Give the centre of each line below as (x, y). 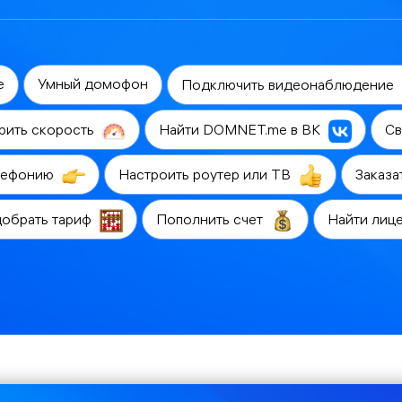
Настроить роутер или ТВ (206, 177)
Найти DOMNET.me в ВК (241, 132)
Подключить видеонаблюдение (289, 87)
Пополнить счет (211, 222)
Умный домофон (93, 86)
